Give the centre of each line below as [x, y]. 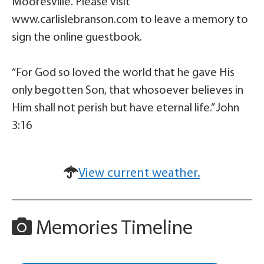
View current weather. [139, 174]
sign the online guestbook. [77, 38]
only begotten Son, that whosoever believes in [128, 91]
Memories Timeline [112, 229]
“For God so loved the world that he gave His [123, 73]
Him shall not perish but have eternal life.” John [126, 109]
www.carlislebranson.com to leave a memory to [130, 20]
